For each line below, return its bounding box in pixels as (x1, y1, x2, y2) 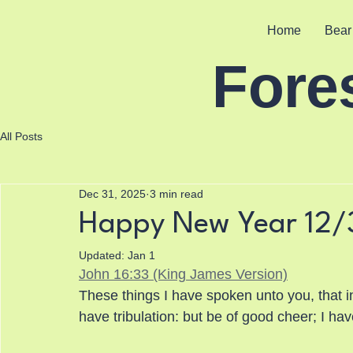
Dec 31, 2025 (79, 187, 146, 200)
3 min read (150, 187, 203, 200)
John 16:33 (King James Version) (79, 266, 288, 282)
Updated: (79, 249, 128, 262)
